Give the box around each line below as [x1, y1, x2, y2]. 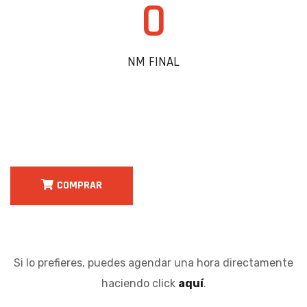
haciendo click [101, 277, 178, 290]
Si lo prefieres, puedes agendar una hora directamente [14, 256, 293, 269]
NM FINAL [127, 53, 180, 71]
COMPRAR [57, 178, 102, 193]
